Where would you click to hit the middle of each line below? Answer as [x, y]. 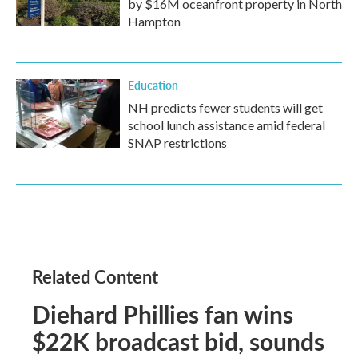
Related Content [95, 276]
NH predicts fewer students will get [225, 107]
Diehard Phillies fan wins [163, 314]
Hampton [154, 21]
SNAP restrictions [177, 143]
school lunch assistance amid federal [227, 125]
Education [153, 85]
